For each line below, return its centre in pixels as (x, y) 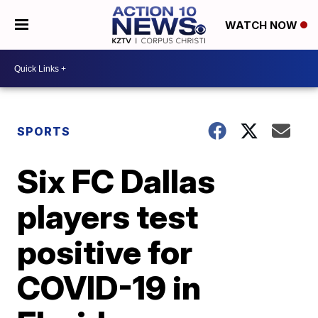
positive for (105, 252)
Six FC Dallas (116, 181)
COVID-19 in (109, 287)
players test (108, 216)
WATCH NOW (262, 26)
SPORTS (44, 131)
